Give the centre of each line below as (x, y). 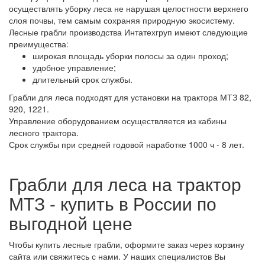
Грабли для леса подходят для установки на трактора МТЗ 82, (130, 97)
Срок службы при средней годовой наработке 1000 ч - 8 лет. (127, 144)
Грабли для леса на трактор (125, 183)
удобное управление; (74, 67)
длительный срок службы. (83, 79)
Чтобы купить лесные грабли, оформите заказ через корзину (127, 244)
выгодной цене (71, 222)
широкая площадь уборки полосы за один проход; (130, 55)
